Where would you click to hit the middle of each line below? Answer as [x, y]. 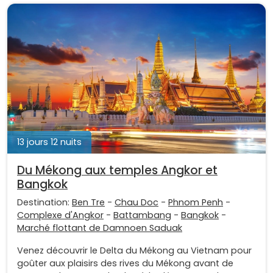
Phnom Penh [196, 202]
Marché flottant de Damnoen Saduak [100, 228]
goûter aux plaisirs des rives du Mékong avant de [125, 263]
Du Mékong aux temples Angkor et [117, 170]
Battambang [142, 215]
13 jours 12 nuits [49, 142]
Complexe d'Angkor [60, 215]
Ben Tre [88, 202]
